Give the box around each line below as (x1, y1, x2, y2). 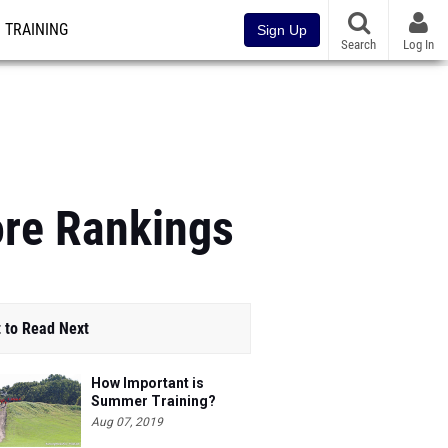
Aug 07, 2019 (91, 410, 163, 424)
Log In (403, 36, 434, 52)
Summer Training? (91, 388, 216, 404)
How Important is (91, 370, 204, 386)
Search (341, 36, 376, 52)
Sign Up (257, 22, 307, 38)
